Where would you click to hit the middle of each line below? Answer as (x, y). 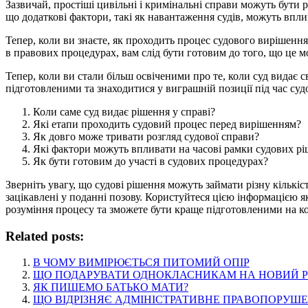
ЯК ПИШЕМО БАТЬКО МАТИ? (111, 287)
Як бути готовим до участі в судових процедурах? (151, 161)
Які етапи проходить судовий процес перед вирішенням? (167, 124)
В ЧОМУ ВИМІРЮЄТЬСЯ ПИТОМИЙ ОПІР (141, 263)
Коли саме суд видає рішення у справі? (124, 111)
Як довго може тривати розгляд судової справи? (146, 136)
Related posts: (45, 236)
